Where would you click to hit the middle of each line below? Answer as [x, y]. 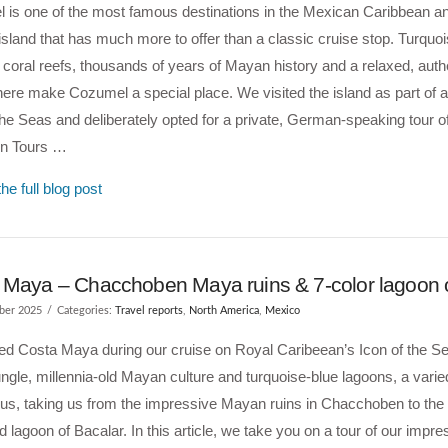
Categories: [85, 310]
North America [223, 310]
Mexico [282, 310]
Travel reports [148, 310]
